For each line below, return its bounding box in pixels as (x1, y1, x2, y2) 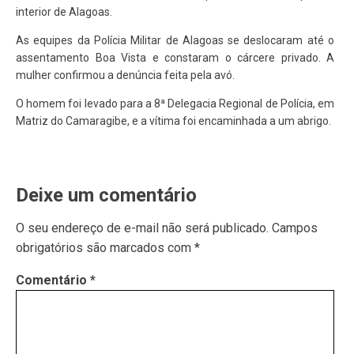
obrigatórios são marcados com (16, 240, 194, 255)
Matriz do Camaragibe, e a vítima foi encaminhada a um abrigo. (16, 115, 331, 127)
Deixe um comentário (16, 184, 197, 206)
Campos (272, 220, 318, 235)
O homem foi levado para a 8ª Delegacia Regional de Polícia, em (16, 97, 334, 110)
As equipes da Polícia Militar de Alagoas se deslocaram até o (16, 34, 334, 47)
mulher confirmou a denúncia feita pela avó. (16, 69, 235, 81)
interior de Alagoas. (16, 6, 112, 18)
